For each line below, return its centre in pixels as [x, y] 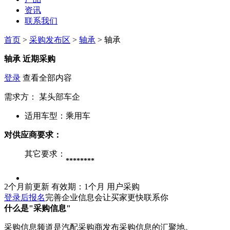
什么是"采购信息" [37, 208]
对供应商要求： [33, 135]
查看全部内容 [46, 78]
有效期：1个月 [78, 186]
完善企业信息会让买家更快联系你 [107, 197]
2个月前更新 [27, 186]
